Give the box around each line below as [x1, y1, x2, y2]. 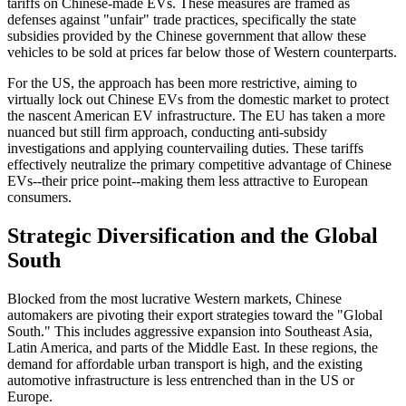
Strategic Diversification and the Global [7, 224, 378, 248]
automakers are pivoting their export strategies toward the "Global [7, 306, 382, 323]
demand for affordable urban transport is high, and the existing [7, 355, 362, 372]
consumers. [7, 189, 72, 206]
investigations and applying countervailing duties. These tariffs [7, 140, 363, 157]
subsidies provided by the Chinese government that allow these [7, 28, 366, 44]
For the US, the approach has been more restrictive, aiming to [7, 75, 357, 92]
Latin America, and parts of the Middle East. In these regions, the [7, 339, 378, 355]
